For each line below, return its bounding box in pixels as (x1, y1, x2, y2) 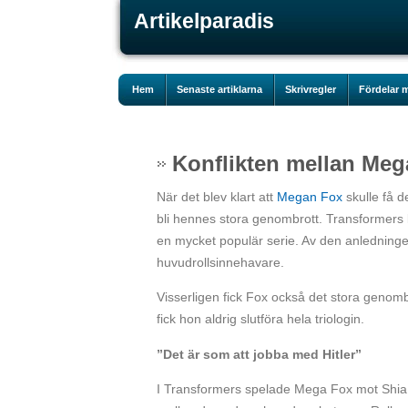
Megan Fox (277, 189, 342, 204)
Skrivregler (285, 84, 336, 95)
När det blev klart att (157, 189, 277, 204)
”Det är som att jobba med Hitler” (157, 346, 362, 362)
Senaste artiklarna (177, 84, 262, 95)
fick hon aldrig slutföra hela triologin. (157, 311, 364, 327)
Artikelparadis (134, 9, 274, 33)
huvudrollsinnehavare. (157, 255, 284, 270)
